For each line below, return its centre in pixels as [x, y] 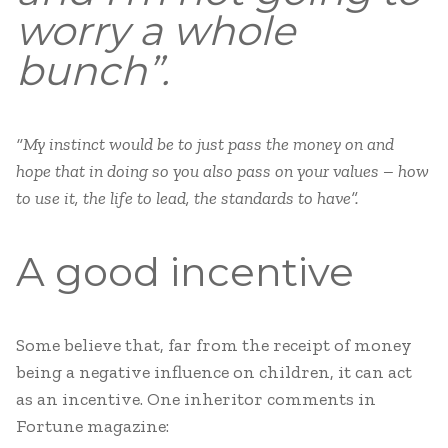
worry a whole [155, 30]
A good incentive [185, 271]
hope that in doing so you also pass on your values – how [222, 171]
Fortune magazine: [92, 426]
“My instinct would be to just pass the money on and [205, 144]
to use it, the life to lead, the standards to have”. [187, 198]
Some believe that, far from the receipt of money [214, 345]
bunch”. [92, 70]
